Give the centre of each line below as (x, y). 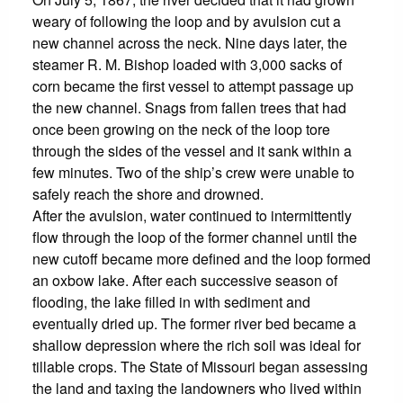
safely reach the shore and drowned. (148, 193)
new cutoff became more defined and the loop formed (201, 258)
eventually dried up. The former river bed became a (194, 323)
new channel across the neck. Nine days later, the (190, 42)
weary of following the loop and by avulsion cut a (187, 21)
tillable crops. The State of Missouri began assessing (200, 366)
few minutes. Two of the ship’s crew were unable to (193, 172)
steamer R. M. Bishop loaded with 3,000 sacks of (187, 64)
